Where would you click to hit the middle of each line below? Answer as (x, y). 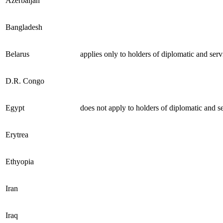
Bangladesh (24, 27)
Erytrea (17, 134)
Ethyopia (20, 161)
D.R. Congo (25, 81)
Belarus (17, 54)
